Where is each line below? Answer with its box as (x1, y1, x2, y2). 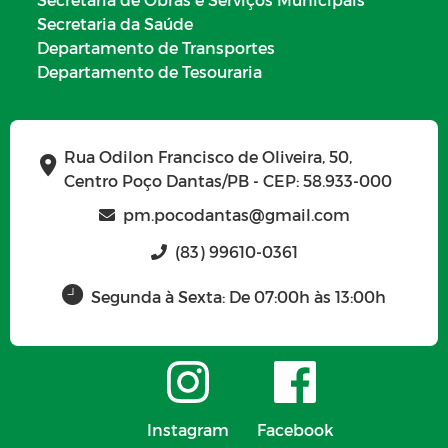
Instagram (146, 419, 229, 439)
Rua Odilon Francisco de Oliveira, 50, (64, 146, 352, 166)
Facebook (256, 419, 334, 439)
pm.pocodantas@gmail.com (122, 204, 350, 224)
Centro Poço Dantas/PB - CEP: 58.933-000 (64, 170, 392, 190)
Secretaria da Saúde (37, 13, 193, 33)
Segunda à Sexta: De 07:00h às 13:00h (91, 287, 386, 307)
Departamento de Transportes (37, 37, 275, 57)
